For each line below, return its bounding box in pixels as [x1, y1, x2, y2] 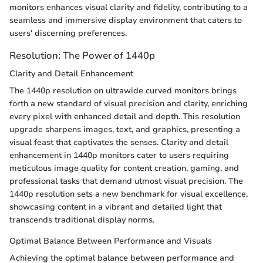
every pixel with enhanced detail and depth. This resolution [9, 111, 240, 123]
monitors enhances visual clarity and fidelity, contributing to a [9, 1, 248, 13]
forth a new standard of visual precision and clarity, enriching [9, 98, 248, 110]
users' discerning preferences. [9, 27, 127, 39]
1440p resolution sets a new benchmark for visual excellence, [9, 188, 248, 200]
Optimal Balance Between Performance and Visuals [9, 235, 212, 247]
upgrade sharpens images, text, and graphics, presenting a [9, 124, 240, 136]
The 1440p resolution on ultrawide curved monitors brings [9, 85, 237, 97]
